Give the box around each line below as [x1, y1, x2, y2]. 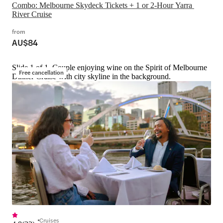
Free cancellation [19, 67, 64, 77]
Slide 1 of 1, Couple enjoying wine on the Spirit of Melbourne [12, 63, 207, 72]
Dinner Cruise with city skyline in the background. [12, 72, 171, 81]
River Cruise [12, 9, 52, 18]
